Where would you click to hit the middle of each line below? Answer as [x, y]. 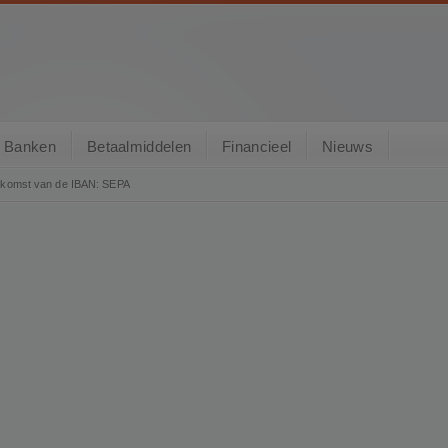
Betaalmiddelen [139, 146]
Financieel [257, 146]
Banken [30, 146]
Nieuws [347, 146]
